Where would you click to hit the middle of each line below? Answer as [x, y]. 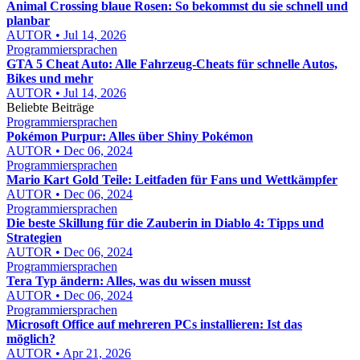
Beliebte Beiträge [50, 107]
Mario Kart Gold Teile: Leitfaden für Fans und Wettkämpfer [172, 180]
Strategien [34, 237]
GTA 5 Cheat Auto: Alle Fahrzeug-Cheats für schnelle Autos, [172, 64]
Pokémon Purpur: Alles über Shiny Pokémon [130, 136]
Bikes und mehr [50, 78]
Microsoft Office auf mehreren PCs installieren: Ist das [154, 324]
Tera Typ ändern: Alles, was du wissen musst [129, 281]
